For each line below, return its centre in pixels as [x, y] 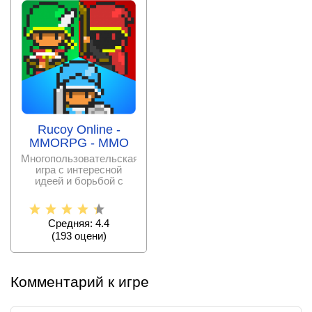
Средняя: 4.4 [79, 223]
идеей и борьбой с [79, 181]
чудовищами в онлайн [79, 192]
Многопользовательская [80, 158]
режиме [79, 203]
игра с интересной [79, 170]
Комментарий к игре [80, 282]
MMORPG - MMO [79, 143]
